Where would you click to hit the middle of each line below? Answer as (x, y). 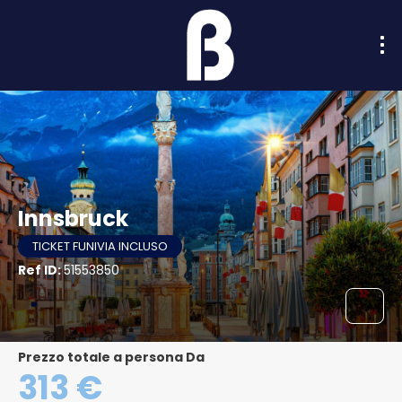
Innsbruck (73, 218)
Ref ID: (41, 270)
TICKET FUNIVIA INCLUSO (100, 246)
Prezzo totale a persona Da (115, 357)
